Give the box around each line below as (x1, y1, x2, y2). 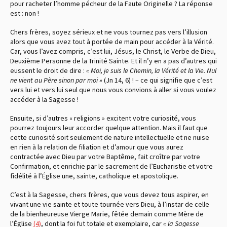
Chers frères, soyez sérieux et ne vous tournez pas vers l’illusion (10, 27, 207, 36)
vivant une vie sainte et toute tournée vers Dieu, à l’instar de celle (10, 199, 209, 209)
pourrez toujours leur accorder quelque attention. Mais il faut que (10, 123, 208, 132)
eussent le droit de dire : (10, 65, 86, 75)
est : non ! (10, 8, 39, 18)
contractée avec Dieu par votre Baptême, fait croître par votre (10, 152, 200, 161)
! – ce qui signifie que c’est (131, 75, 212, 85)
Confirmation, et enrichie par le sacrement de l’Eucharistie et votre (10, 161, 213, 171)
